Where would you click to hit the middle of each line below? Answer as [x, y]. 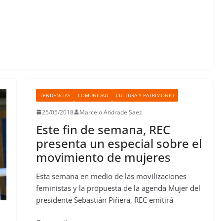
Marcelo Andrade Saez [110, 112]
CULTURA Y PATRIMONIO [145, 95]
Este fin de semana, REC [103, 129]
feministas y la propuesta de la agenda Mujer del [118, 188]
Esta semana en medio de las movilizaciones [111, 176]
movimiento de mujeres [103, 157]
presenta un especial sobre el [119, 143]
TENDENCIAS [55, 95]
